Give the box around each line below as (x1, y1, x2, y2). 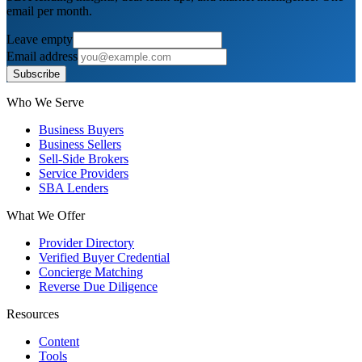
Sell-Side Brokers (39, 152, 128, 166)
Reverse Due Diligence (39, 280, 158, 294)
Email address (6, 49, 78, 64)
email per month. (6, 4, 92, 19)
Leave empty (6, 32, 73, 47)
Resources (6, 307, 59, 322)
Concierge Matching (39, 265, 143, 280)
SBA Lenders (39, 181, 108, 196)
